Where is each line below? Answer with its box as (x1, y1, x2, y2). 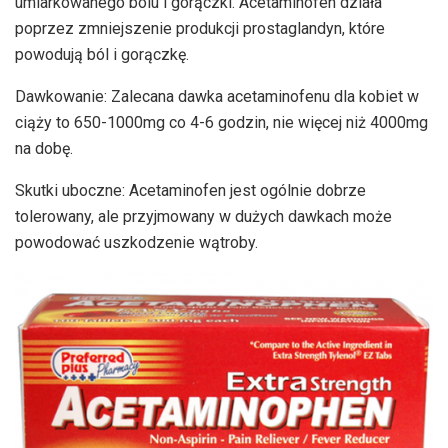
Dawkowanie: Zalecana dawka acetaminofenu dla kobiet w (15, 87, 419, 107)
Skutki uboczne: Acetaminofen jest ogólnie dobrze (15, 181, 366, 201)
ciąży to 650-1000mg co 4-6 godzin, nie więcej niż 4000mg (15, 113, 428, 133)
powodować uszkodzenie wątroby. (15, 233, 258, 253)
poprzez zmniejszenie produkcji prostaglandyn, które (15, 19, 385, 39)
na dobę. (15, 139, 73, 159)
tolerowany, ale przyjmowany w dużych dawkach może (15, 207, 392, 227)
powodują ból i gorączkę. (15, 45, 189, 65)
